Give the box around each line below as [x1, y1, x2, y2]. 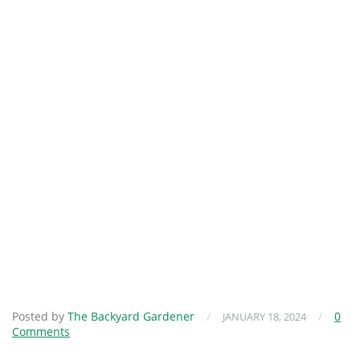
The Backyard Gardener [67, 309, 194, 325]
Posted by [12, 309, 67, 325]
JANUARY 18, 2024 [223, 309, 306, 325]
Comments [12, 324, 70, 340]
